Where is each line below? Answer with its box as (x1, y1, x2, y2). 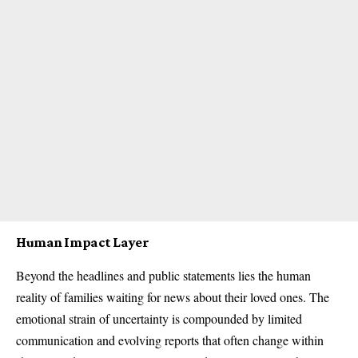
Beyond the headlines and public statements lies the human (16, 266, 311, 284)
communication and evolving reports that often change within (16, 331, 324, 348)
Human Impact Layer (16, 233, 149, 250)
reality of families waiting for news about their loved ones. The (16, 288, 329, 305)
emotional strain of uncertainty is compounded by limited (16, 309, 302, 327)
